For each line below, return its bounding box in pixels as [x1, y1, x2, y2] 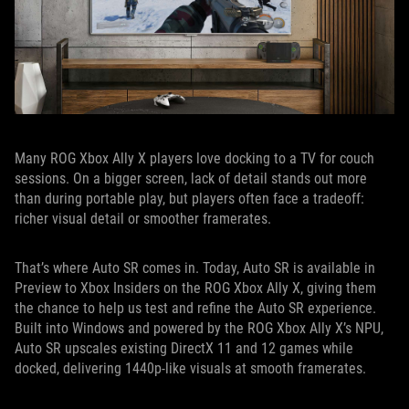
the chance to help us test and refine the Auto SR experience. [15, 299, 376, 318]
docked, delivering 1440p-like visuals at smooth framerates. [15, 360, 366, 378]
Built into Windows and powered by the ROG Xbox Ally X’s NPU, [15, 320, 383, 338]
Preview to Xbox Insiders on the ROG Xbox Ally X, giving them [15, 279, 376, 298]
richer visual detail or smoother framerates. [15, 210, 271, 228]
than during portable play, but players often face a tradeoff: [15, 190, 364, 208]
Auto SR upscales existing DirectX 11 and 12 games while [15, 340, 353, 358]
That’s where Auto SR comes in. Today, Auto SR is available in [15, 259, 375, 278]
